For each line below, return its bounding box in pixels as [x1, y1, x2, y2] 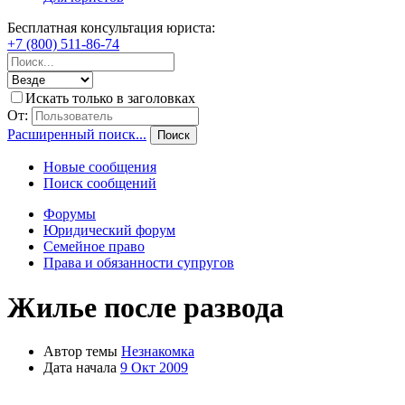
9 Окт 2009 [120, 360, 188, 376]
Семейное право [43, 239, 145, 255]
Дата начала [43, 360, 117, 376]
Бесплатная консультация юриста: [7, 20, 215, 36]
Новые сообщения [43, 159, 156, 175]
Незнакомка [121, 344, 194, 360]
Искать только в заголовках [25, 90, 195, 107]
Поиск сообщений [43, 175, 156, 192]
